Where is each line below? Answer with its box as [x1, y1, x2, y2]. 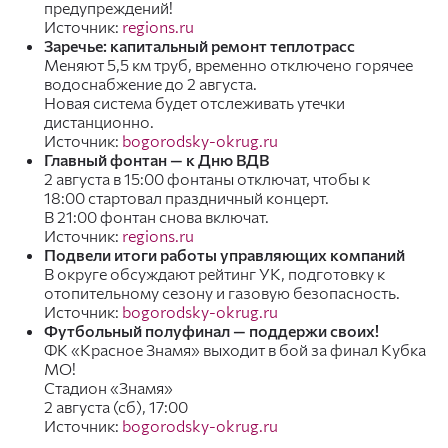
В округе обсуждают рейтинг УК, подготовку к [44, 264, 385, 283]
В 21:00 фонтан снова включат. [44, 207, 269, 226]
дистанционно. [44, 112, 154, 131]
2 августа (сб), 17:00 [44, 397, 188, 416]
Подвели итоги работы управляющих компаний [44, 245, 405, 264]
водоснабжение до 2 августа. [44, 74, 257, 93]
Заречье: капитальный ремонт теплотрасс [44, 36, 355, 55]
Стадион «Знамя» [44, 378, 173, 397]
